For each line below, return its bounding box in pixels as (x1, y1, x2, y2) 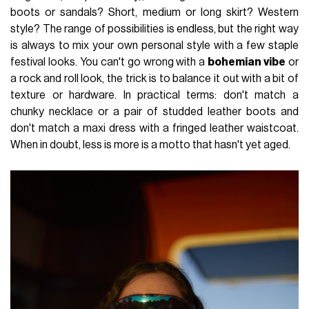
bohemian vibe (208, 56, 286, 68)
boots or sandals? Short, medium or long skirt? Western (10, 6, 299, 18)
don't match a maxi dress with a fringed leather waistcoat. (10, 122, 299, 134)
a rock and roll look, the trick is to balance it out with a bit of (10, 72, 299, 84)
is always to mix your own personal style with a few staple (10, 39, 299, 51)
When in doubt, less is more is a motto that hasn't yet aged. (10, 139, 291, 150)
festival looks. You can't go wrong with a (10, 56, 208, 68)
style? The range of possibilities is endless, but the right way (10, 23, 299, 34)
